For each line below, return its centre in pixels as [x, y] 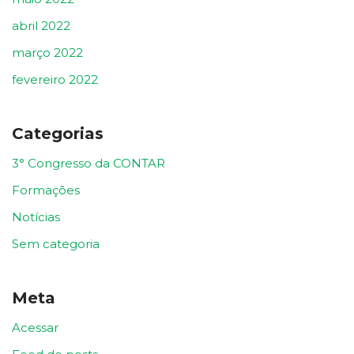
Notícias [36, 217]
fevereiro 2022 [55, 79]
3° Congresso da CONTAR [88, 163]
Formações [46, 190]
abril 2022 [41, 25]
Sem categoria [56, 243]
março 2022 [47, 52]
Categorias [58, 133]
